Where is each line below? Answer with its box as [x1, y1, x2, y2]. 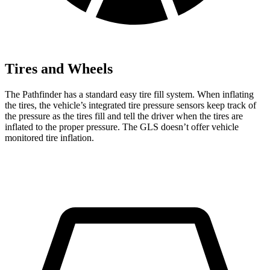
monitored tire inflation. [5, 132, 94, 143]
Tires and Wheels [5, 61, 113, 77]
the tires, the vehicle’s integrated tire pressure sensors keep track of [5, 99, 256, 110]
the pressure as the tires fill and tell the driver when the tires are [5, 110, 243, 121]
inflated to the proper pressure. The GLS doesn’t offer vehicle [5, 121, 239, 132]
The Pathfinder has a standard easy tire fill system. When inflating [5, 89, 254, 99]
